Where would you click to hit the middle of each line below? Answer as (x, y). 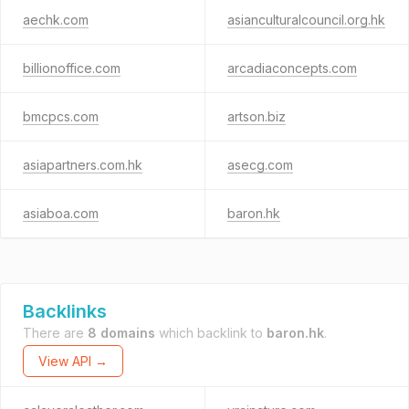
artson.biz (256, 116)
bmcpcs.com (61, 116)
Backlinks (65, 311)
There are (55, 333)
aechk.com (56, 20)
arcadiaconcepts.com (292, 68)
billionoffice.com (72, 68)
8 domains (121, 333)
